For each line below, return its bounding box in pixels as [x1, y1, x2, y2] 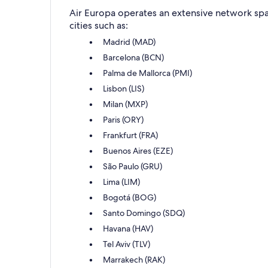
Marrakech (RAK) [103, 254, 165, 265]
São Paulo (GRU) [103, 161, 162, 172]
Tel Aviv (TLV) [103, 239, 150, 249]
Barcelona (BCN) [103, 52, 164, 63]
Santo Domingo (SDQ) [103, 208, 185, 218]
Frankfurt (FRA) [103, 130, 158, 141]
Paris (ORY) [103, 114, 144, 125]
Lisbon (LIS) [103, 83, 144, 94]
